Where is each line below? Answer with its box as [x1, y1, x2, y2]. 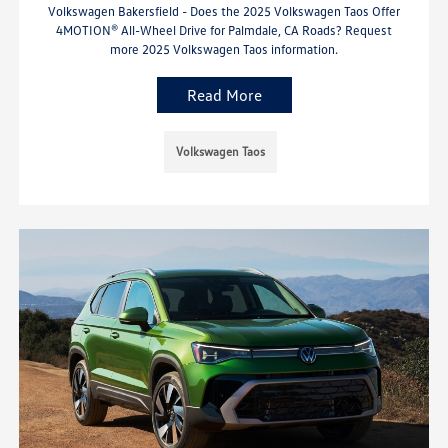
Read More [186, 84, 262, 105]
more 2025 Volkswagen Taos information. [110, 40, 338, 57]
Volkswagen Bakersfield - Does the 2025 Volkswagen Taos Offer [48, 2, 400, 19]
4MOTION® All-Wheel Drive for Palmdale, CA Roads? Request [56, 21, 392, 38]
